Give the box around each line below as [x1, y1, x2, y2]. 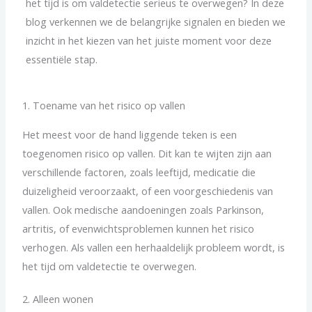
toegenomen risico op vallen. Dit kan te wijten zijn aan [22, 146, 272, 161]
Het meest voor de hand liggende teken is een [22, 127, 237, 142]
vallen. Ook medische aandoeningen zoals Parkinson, [22, 203, 265, 217]
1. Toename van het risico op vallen [22, 98, 186, 113]
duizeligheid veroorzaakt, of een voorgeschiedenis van [22, 184, 274, 198]
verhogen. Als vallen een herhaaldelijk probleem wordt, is [22, 240, 286, 255]
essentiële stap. [26, 52, 98, 66]
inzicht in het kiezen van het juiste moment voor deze [26, 33, 272, 47]
